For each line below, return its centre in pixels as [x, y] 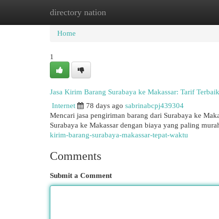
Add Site [179, 12]
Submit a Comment [81, 175]
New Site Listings [124, 12]
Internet [64, 106]
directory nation [78, 12]
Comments [76, 156]
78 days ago [105, 106]
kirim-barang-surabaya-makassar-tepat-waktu [119, 135]
